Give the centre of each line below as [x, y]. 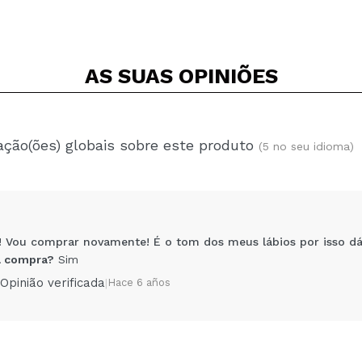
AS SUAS [131, 76]
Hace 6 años [139, 282]
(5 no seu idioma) [306, 146]
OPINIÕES [228, 76]
